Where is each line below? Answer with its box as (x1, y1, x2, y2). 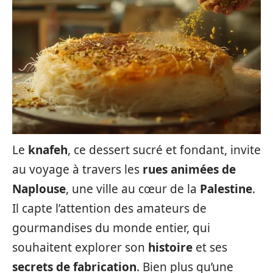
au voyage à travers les (12, 161, 143, 177)
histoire (148, 239, 193, 255)
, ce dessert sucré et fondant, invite (68, 142, 261, 158)
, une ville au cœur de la (66, 181, 200, 197)
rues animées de (143, 161, 236, 177)
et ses (193, 239, 227, 255)
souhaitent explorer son (12, 239, 148, 255)
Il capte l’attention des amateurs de (12, 200, 207, 216)
